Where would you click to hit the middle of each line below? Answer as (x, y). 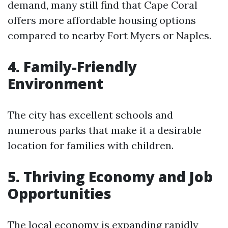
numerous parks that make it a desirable (105, 130)
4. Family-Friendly (72, 67)
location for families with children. (91, 145)
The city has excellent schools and (90, 115)
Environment (55, 83)
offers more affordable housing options (102, 20)
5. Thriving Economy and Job (110, 177)
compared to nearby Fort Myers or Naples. (109, 35)
